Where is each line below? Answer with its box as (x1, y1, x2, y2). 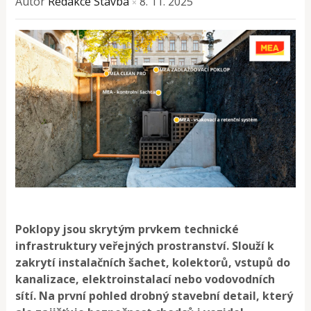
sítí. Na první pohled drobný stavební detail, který (15, 287, 294, 303)
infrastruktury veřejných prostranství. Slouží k (15, 237, 275, 253)
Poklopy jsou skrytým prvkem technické (15, 221, 239, 237)
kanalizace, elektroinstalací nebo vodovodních (15, 271, 276, 287)
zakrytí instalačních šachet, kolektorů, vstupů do (15, 254, 291, 270)
